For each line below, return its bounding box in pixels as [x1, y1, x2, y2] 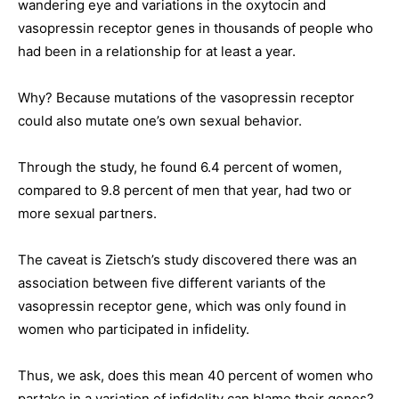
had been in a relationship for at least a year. [18, 43, 296, 61]
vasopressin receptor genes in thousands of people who [18, 20, 373, 37]
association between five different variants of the [18, 274, 326, 292]
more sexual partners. [18, 205, 157, 223]
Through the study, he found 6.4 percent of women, [18, 159, 342, 176]
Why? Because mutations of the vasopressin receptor [18, 89, 354, 107]
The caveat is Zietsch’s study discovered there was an [18, 251, 357, 269]
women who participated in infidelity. [18, 321, 249, 338]
